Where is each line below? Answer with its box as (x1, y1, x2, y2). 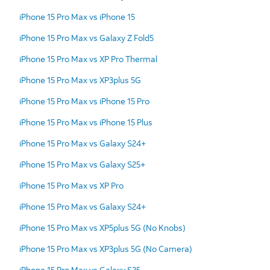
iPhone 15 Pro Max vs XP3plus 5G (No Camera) (19, 242, 192, 254)
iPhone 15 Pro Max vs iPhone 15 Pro (19, 95, 149, 107)
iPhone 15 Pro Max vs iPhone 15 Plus (19, 116, 152, 128)
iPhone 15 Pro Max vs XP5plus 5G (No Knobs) (19, 221, 186, 233)
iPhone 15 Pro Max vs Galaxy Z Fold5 (19, 31, 154, 43)
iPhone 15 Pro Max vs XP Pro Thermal (19, 52, 157, 64)
